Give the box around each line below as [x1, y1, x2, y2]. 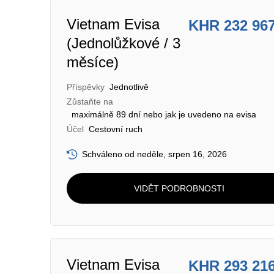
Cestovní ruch [89, 124, 143, 134]
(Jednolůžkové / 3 [67, 35, 180, 51]
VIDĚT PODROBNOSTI [133, 183, 224, 193]
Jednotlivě [109, 82, 149, 92]
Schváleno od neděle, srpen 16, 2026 [82, 149, 227, 159]
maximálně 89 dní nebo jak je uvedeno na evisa [72, 109, 256, 119]
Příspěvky [67, 82, 105, 92]
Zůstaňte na [67, 97, 113, 106]
